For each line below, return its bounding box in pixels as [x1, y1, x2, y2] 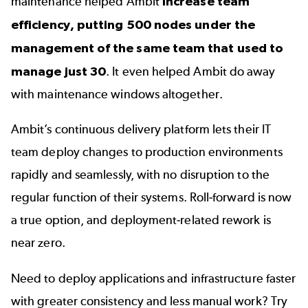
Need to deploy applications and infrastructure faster [11, 270, 296, 286]
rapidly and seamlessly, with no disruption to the [11, 167, 269, 183]
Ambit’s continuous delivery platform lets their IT [11, 122, 271, 137]
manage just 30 [11, 63, 107, 78]
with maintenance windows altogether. [11, 86, 229, 102]
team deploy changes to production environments [11, 144, 283, 160]
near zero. [11, 235, 65, 251]
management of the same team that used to [11, 40, 284, 55]
